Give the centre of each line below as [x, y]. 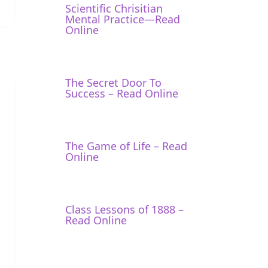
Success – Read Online [122, 92]
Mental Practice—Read [123, 18]
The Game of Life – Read [127, 145]
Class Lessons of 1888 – [125, 208]
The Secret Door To [114, 81]
